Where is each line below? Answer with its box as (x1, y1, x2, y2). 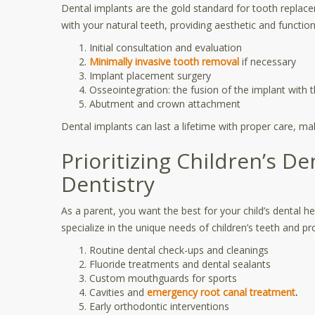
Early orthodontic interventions (89, 300, 229, 313)
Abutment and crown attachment (89, 97, 240, 110)
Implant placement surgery (89, 69, 211, 82)
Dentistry (61, 169, 155, 198)
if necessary (239, 55, 296, 68)
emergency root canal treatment (147, 285, 295, 299)
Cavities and (89, 285, 147, 299)
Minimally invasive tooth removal (89, 55, 239, 68)
